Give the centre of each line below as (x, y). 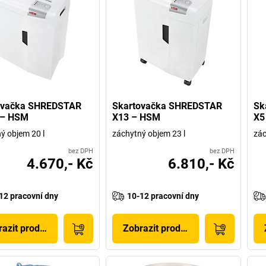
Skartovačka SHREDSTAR (167, 106)
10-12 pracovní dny (163, 196)
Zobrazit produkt (159, 229)
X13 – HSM (137, 118)
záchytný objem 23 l (149, 134)
